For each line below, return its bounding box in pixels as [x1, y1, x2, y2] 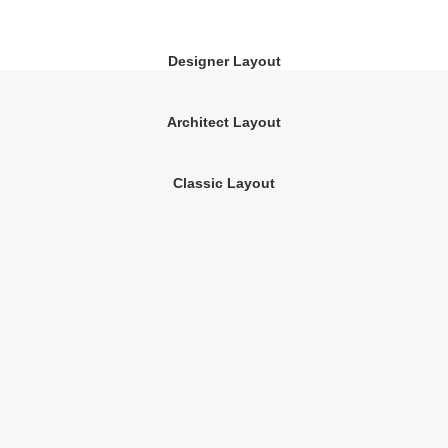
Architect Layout [167, 114, 281, 130]
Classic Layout [173, 175, 275, 191]
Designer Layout [167, 53, 281, 69]
